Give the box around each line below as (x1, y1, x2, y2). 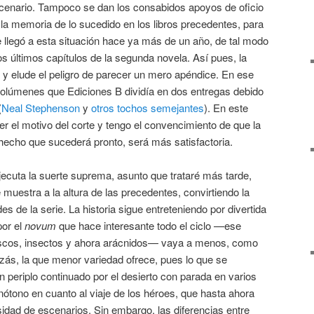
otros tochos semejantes (91, 100, 204, 115)
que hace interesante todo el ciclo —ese (56, 218, 241, 233)
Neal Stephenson (1, 100, 80, 115)
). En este (204, 100, 248, 115)
